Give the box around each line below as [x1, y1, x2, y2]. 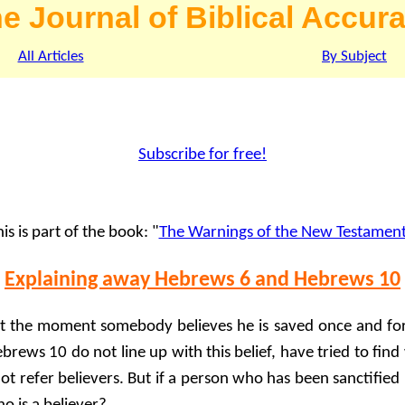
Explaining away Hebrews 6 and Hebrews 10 [5, 268, 400, 291]
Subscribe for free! [138, 146, 267, 164]
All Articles [17, 49, 84, 64]
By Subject [322, 49, 387, 64]
